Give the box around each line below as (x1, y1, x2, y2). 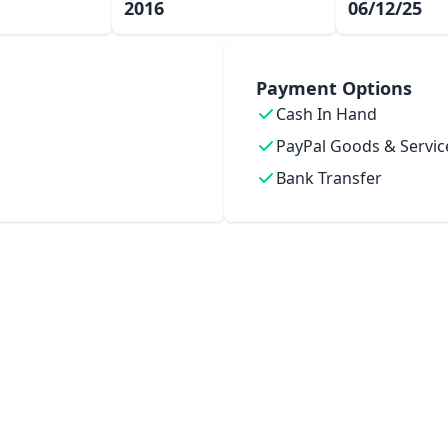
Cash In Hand (276, 103, 377, 125)
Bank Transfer (276, 167, 382, 189)
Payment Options (256, 76, 412, 100)
